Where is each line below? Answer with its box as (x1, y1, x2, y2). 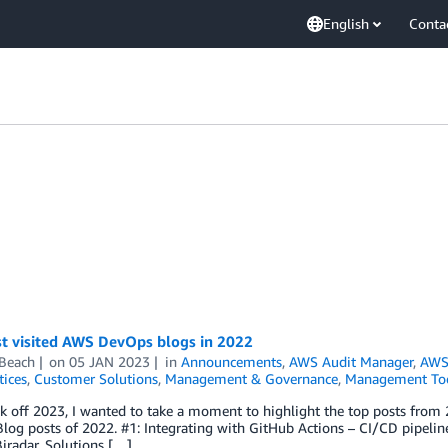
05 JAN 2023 (69, 353, 151, 370)
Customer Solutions (33, 370, 158, 387)
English (323, 15, 369, 32)
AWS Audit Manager (289, 353, 414, 370)
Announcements (181, 353, 283, 370)
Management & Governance (164, 370, 338, 387)
